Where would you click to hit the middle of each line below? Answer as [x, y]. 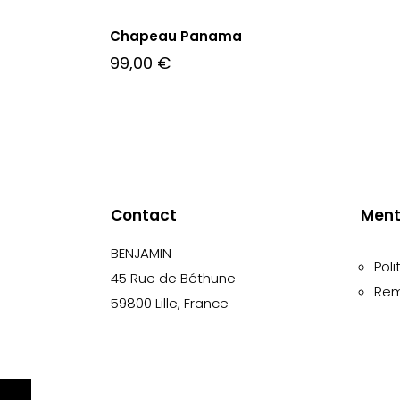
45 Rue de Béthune [173, 278]
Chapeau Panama [176, 36]
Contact [144, 215]
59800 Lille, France [170, 303]
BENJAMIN [141, 253]
